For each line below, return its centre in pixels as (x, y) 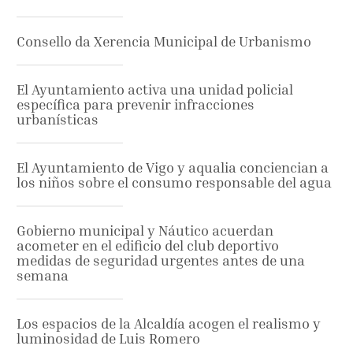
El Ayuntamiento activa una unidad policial (155, 90)
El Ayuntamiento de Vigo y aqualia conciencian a (173, 168)
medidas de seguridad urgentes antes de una (161, 261)
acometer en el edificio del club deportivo (148, 246)
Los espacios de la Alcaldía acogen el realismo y (169, 324)
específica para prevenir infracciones (136, 105)
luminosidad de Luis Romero (108, 339)
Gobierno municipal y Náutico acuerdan (145, 231)
